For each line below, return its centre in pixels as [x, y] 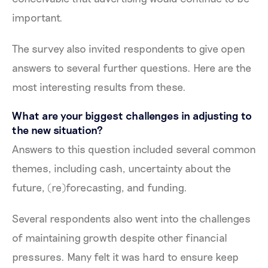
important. [37, 17]
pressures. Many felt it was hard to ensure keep [125, 256]
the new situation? [57, 130]
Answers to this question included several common [134, 149]
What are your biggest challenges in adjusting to [132, 115]
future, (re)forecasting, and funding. [100, 187]
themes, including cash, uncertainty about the [121, 168]
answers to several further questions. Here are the [132, 67]
